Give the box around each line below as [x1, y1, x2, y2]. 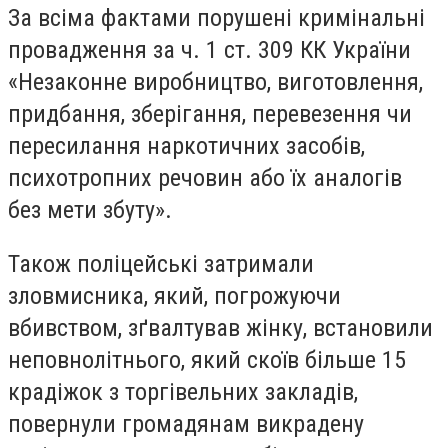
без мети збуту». [8, 196, 172, 225]
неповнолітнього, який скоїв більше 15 [8, 345, 406, 374]
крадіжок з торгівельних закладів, [8, 377, 358, 406]
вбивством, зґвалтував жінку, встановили [8, 313, 433, 342]
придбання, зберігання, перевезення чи [8, 100, 412, 129]
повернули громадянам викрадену [8, 409, 364, 438]
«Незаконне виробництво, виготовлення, [8, 68, 423, 97]
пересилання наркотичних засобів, [8, 132, 365, 161]
